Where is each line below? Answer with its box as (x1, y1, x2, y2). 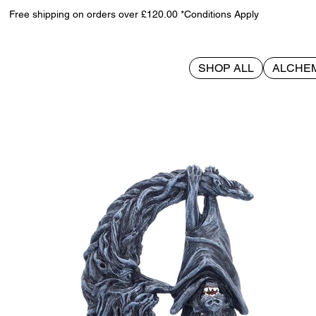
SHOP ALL (198, 61, 255, 75)
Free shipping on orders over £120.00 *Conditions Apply (9, 8, 260, 20)
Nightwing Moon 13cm (30, 86, 142, 100)
